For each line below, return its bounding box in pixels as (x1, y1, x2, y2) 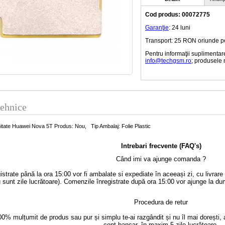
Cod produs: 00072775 (145, 11, 210, 19)
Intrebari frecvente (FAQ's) (121, 142, 201, 150)
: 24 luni (169, 24, 190, 32)
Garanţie (145, 24, 169, 32)
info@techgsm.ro (145, 57, 191, 65)
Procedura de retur (134, 198, 188, 206)
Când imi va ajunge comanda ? (116, 155, 206, 163)
